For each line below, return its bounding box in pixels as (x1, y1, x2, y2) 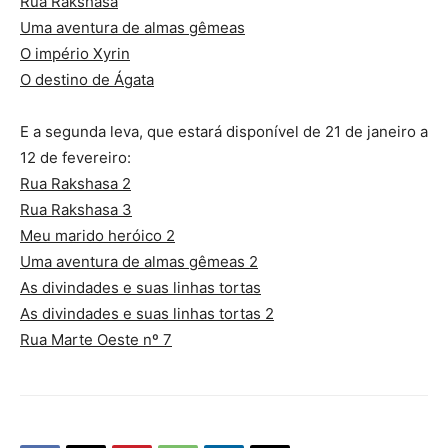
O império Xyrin (20, 43, 130, 63)
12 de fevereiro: (20, 147, 131, 167)
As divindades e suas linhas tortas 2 (20, 303, 274, 323)
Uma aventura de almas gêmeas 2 (20, 251, 258, 271)
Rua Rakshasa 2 (20, 173, 131, 193)
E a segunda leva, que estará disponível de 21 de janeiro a (20, 121, 428, 141)
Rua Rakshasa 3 (20, 199, 132, 219)
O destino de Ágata (20, 69, 154, 89)
